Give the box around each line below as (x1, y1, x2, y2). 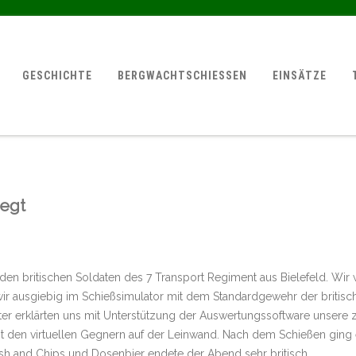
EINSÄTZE (273, 69, 327, 82)
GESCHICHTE (22, 69, 93, 82)
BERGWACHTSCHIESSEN (118, 69, 240, 82)
